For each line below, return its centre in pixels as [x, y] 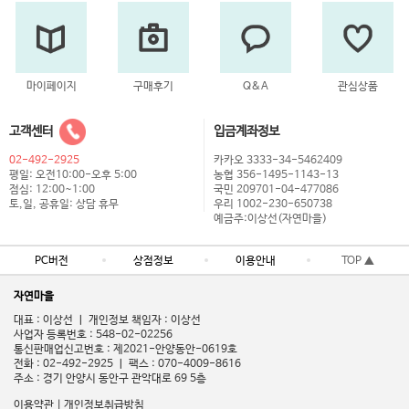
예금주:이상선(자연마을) [270, 219]
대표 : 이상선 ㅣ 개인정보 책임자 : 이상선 [107, 320]
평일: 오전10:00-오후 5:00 [73, 175]
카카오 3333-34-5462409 [278, 160]
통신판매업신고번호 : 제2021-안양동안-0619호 [126, 349]
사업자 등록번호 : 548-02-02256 [93, 335]
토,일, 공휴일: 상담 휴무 [64, 204]
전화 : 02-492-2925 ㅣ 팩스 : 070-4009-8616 [127, 364]
